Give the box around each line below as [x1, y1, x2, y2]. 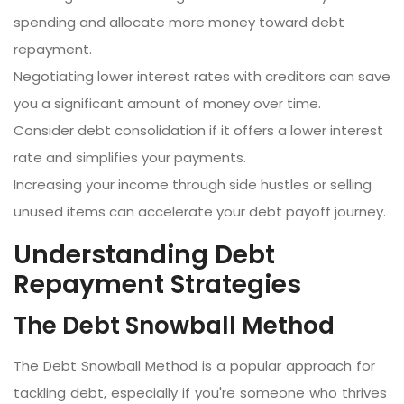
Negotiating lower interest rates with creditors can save [14, 66, 390, 86]
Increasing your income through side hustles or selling [14, 174, 372, 194]
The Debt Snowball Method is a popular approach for [14, 355, 375, 375]
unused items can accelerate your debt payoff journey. [14, 201, 386, 221]
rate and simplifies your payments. [14, 147, 246, 167]
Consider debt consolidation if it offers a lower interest [14, 120, 383, 140]
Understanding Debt [14, 236, 275, 272]
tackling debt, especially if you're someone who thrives [14, 382, 387, 402]
